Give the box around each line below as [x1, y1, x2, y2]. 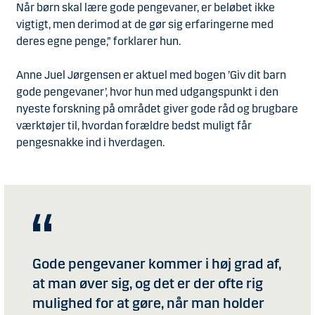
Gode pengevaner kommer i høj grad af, [32, 255, 281, 273]
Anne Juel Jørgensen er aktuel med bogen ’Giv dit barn [16, 68, 286, 82]
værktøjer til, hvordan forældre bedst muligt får [16, 119, 252, 133]
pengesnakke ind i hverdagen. [16, 136, 165, 150]
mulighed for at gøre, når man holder [32, 295, 264, 312]
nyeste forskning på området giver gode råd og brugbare [16, 102, 298, 116]
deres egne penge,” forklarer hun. [16, 34, 181, 49]
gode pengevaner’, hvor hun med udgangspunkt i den [16, 85, 278, 99]
